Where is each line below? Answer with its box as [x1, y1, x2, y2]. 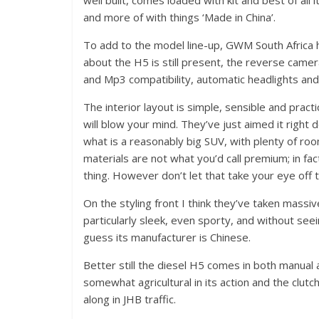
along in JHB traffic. [83, 292, 176, 306]
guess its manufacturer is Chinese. [83, 230, 251, 244]
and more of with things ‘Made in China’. [83, 10, 276, 24]
